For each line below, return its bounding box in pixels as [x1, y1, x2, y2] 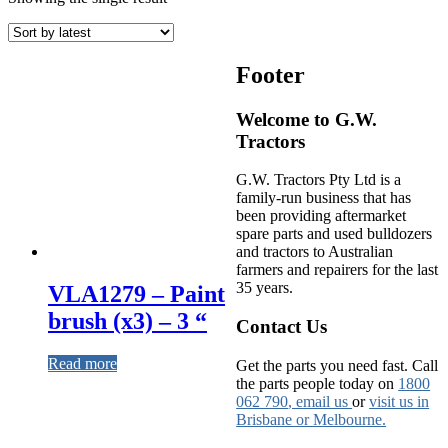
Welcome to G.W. [236, 108, 378, 130]
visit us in [369, 392, 430, 410]
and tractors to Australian [236, 243, 394, 261]
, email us [288, 392, 353, 410]
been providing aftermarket [236, 207, 407, 225]
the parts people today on [236, 374, 399, 392]
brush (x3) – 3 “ [48, 307, 207, 334]
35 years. [236, 279, 294, 297]
